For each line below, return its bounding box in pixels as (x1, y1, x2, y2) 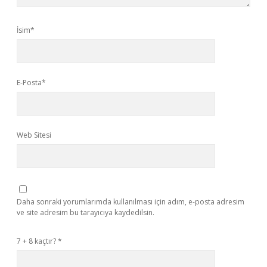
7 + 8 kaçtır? (17, 236, 58, 246)
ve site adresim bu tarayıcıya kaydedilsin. (17, 207, 154, 218)
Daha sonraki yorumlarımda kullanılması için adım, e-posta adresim (17, 197, 244, 207)
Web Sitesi (17, 130, 51, 140)
